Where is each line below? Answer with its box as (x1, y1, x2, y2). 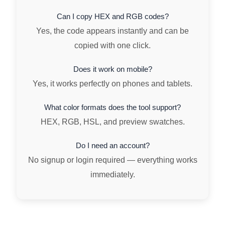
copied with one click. (74, 41, 151, 50)
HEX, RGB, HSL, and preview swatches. (40, 118, 185, 127)
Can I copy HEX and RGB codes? (56, 13, 169, 21)
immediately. (90, 170, 135, 179)
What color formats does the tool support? (44, 103, 181, 112)
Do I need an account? (75, 142, 150, 150)
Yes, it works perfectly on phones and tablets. (33, 79, 192, 88)
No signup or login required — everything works (28, 156, 197, 165)
